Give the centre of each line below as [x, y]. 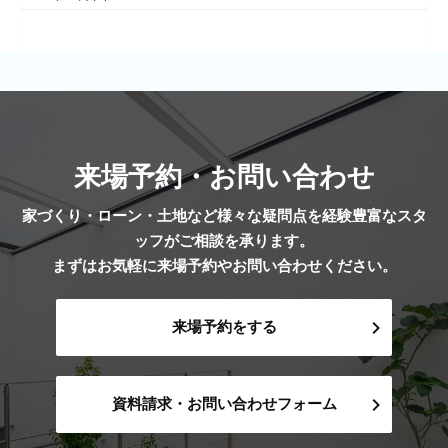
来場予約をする [224, 327]
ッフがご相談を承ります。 [224, 241]
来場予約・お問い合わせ [224, 178]
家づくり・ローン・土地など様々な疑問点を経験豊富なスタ [224, 216]
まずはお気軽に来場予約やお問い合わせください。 [224, 266]
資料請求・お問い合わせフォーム [224, 404]
